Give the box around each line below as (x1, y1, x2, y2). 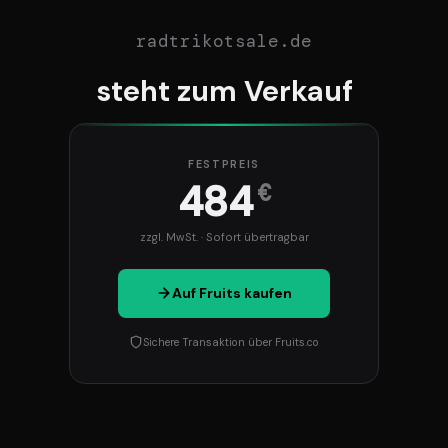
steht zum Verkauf (95, 71, 353, 110)
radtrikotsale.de (136, 29, 312, 52)
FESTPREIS (188, 157, 260, 172)
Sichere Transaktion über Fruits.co (143, 334, 319, 349)
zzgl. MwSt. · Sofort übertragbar (139, 230, 309, 245)
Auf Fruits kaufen (172, 284, 292, 303)
